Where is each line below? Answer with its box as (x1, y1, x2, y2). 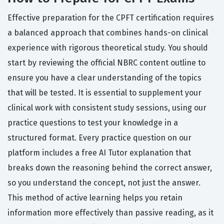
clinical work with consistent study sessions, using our (7, 103, 206, 113)
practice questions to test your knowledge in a (7, 118, 178, 128)
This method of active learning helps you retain (7, 193, 182, 203)
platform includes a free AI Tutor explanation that (7, 148, 191, 158)
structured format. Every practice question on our (7, 133, 191, 143)
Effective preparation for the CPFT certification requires (7, 13, 214, 23)
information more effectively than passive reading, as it (7, 208, 213, 218)
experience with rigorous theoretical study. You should (7, 43, 208, 53)
